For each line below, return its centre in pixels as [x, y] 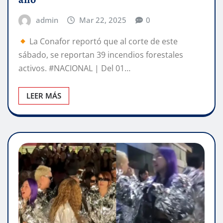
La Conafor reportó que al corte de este [103, 42]
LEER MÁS [44, 96]
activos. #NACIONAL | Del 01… [74, 68]
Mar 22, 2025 [103, 20]
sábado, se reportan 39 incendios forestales [101, 55]
